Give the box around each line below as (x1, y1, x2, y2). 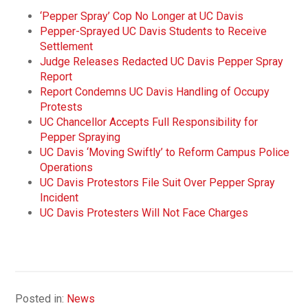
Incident (40, 190, 79, 204)
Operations (40, 160, 93, 174)
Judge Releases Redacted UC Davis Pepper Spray (40, 54, 284, 68)
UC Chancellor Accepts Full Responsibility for (40, 115, 258, 129)
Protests (40, 100, 83, 113)
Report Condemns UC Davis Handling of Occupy (40, 85, 270, 98)
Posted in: (15, 291, 67, 305)
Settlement (40, 39, 93, 53)
